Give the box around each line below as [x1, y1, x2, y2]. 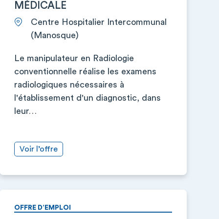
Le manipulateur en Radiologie [14, 54, 134, 63]
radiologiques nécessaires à [14, 80, 124, 89]
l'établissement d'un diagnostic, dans [14, 93, 161, 102]
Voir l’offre [19, 145, 58, 153]
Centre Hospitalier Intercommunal [30, 18, 167, 26]
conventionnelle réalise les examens [14, 67, 156, 76]
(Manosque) [30, 31, 79, 40]
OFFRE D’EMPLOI [14, 204, 71, 211]
